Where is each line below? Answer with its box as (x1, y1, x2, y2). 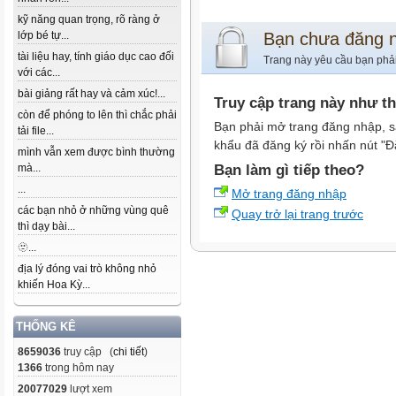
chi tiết (113, 346, 144, 358)
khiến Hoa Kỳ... (18, 278, 90, 291)
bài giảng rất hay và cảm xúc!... (18, 88, 165, 100)
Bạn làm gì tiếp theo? (214, 162, 364, 178)
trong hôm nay (42, 362, 114, 374)
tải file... (18, 125, 54, 137)
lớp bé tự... (18, 29, 69, 42)
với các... (18, 66, 60, 79)
